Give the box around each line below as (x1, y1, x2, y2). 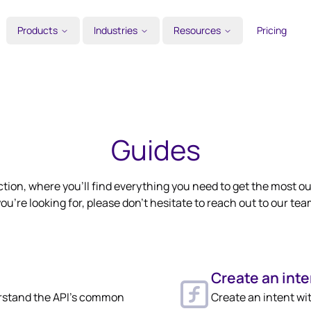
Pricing (257, 24, 287, 37)
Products (17, 24, 58, 37)
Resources (174, 24, 221, 37)
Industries (94, 24, 137, 37)
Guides (110, 131, 201, 169)
